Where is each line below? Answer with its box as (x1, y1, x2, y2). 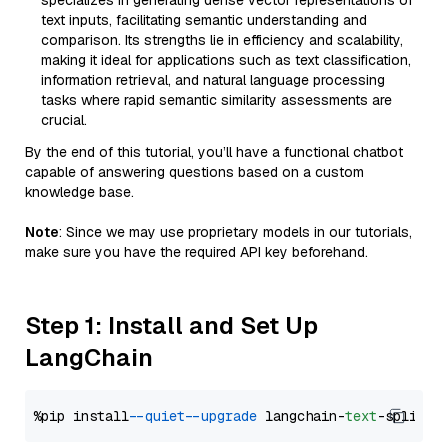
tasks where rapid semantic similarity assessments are (41, 91, 392, 109)
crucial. (41, 111, 87, 129)
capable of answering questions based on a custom (25, 163, 364, 181)
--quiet (137, 407, 185, 425)
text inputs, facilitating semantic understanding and (41, 11, 367, 29)
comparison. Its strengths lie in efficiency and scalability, (41, 31, 403, 49)
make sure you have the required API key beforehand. (25, 243, 368, 261)
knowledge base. (25, 183, 134, 201)
